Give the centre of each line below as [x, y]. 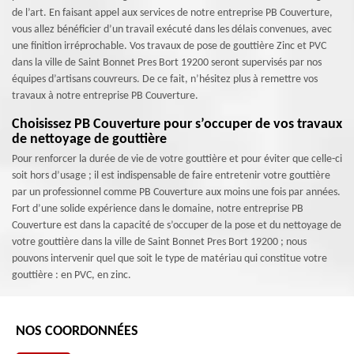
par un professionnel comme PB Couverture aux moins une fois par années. [176, 192]
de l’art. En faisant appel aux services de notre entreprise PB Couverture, [172, 13]
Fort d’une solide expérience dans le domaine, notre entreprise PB [158, 209]
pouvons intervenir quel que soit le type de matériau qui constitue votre [169, 259]
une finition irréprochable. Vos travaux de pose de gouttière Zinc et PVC [169, 46]
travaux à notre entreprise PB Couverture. [105, 96]
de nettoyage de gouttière [89, 139]
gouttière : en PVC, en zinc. [72, 275]
